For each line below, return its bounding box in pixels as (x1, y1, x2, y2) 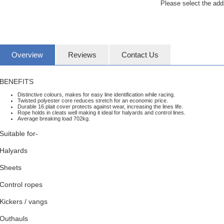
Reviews (67, 50, 96, 59)
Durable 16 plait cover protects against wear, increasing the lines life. (17, 103, 183, 110)
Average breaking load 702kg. (17, 115, 90, 122)
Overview (11, 50, 43, 59)
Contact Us (121, 50, 158, 59)
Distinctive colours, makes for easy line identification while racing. (17, 91, 175, 98)
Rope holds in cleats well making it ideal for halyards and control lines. (17, 109, 185, 116)
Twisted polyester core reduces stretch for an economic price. (17, 97, 168, 104)
